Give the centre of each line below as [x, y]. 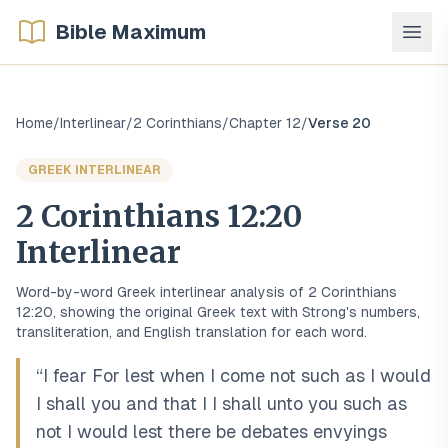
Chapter [257, 123]
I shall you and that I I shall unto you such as [221, 403]
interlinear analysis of [232, 292]
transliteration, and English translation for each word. [191, 332]
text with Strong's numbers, [328, 312]
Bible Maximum [131, 32]
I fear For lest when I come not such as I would [237, 375]
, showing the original [125, 312]
